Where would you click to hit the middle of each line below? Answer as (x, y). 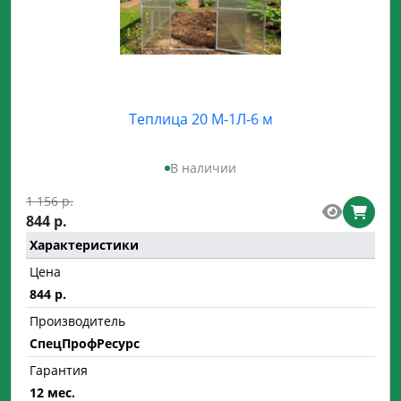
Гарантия (59, 371)
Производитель (77, 321)
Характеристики (84, 245)
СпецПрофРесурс (85, 344)
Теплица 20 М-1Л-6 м (200, 119)
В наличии (203, 168)
